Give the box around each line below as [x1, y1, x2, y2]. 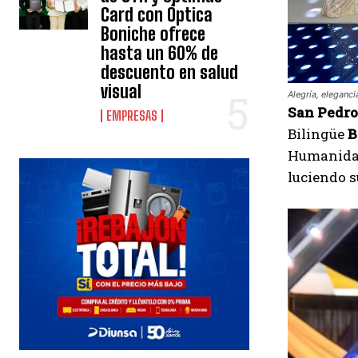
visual [101, 81, 142, 103]
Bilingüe [288, 124, 348, 143]
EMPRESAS [106, 108, 158, 124]
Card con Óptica [101, 4, 213, 26]
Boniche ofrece [101, 23, 206, 46]
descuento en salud [101, 62, 239, 84]
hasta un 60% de [101, 42, 219, 65]
